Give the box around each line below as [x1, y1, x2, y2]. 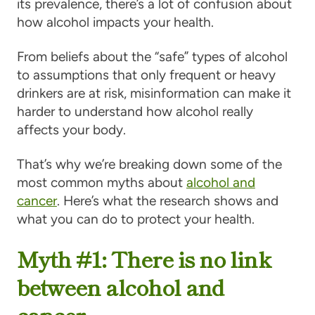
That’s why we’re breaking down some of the [16, 156, 282, 173]
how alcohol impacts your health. [16, 14, 214, 31]
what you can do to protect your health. [16, 211, 255, 228]
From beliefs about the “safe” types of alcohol [16, 49, 288, 65]
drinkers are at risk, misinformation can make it [16, 85, 291, 102]
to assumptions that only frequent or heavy [16, 67, 276, 84]
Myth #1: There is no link [16, 243, 271, 275]
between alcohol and [16, 271, 224, 303]
